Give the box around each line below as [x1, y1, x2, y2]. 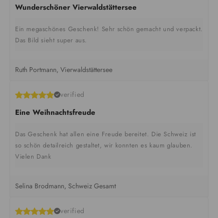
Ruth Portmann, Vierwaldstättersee [15, 65, 112, 75]
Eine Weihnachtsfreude [15, 107, 95, 118]
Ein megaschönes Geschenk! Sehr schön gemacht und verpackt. [15, 24, 203, 34]
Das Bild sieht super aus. [15, 36, 87, 45]
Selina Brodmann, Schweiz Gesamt [15, 181, 116, 191]
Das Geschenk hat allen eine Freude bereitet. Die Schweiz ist [15, 129, 197, 139]
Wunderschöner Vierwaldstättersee [15, 2, 137, 13]
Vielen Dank [15, 152, 52, 162]
